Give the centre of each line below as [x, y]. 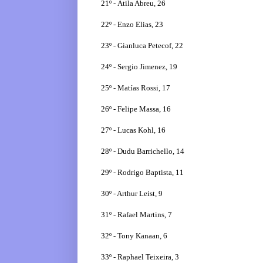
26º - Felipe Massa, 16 [136, 109]
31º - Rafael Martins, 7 [136, 215]
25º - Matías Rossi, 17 [136, 88]
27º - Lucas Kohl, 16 [133, 130]
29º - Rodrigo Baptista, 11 [142, 173]
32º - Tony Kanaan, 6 [134, 236]
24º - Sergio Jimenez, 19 [139, 67]
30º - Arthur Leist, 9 [132, 194]
